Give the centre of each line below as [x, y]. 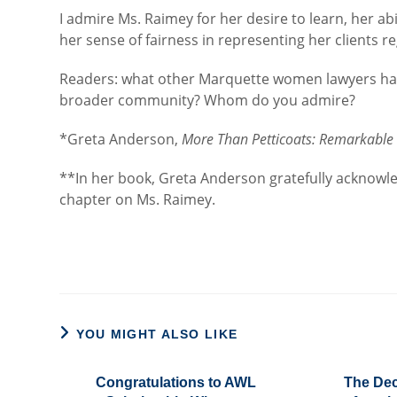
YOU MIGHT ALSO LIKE [157, 334]
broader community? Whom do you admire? [208, 100]
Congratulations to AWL [176, 382]
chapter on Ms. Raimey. [138, 199]
